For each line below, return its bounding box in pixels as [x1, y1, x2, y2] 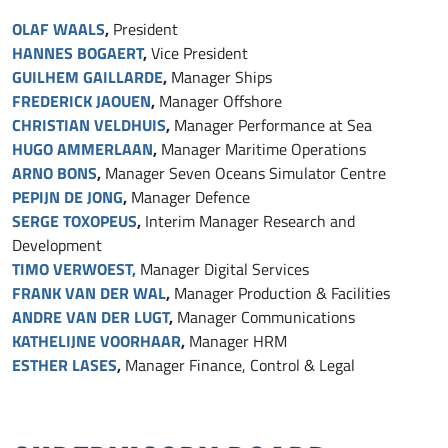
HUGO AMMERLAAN [12, 136, 153, 160]
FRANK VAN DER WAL [12, 280, 166, 304]
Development [12, 233, 102, 256]
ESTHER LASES [12, 352, 117, 376]
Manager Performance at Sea [174, 113, 372, 136]
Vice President [151, 41, 248, 64]
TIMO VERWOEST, [12, 256, 140, 280]
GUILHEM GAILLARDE [12, 64, 163, 88]
